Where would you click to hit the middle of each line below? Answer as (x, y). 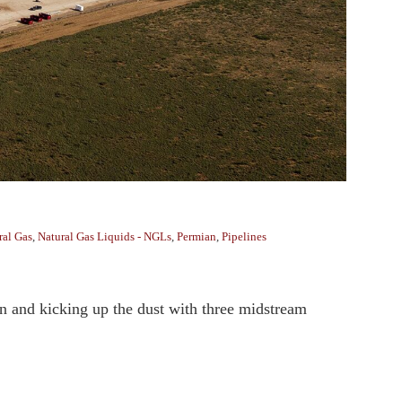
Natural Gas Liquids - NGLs (105, 237)
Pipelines (244, 237)
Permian (197, 237)
